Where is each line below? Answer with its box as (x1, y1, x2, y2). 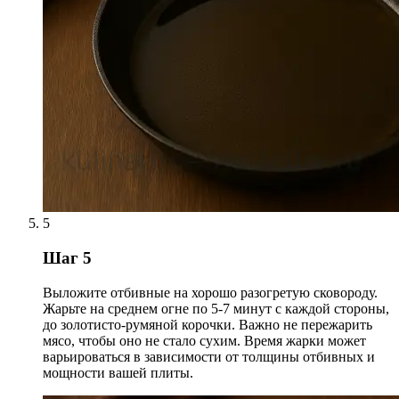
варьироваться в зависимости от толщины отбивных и (43, 348, 375, 364)
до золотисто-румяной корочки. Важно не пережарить (43, 316, 372, 332)
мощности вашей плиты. (43, 364, 193, 380)
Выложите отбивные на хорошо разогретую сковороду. (43, 284, 378, 300)
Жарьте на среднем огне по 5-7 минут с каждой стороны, (43, 300, 389, 316)
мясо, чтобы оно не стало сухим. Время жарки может (43, 332, 366, 348)
